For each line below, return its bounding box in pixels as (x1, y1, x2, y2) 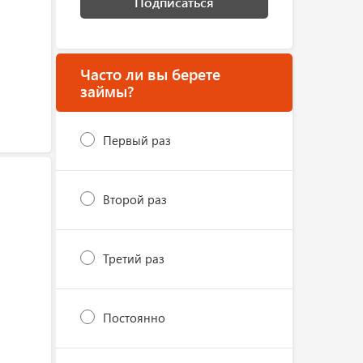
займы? (79, 80, 134, 101)
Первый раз (102, 132, 171, 148)
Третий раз (102, 250, 164, 267)
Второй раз (102, 191, 167, 207)
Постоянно (102, 310, 165, 326)
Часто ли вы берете (79, 63, 220, 84)
